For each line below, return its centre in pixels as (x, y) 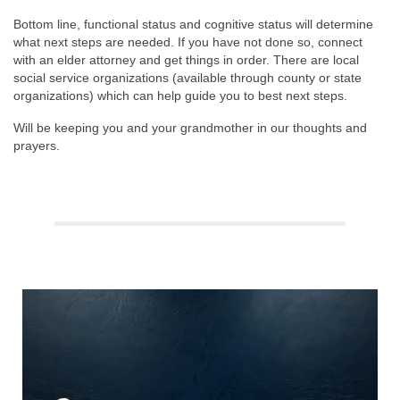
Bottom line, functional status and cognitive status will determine (193, 24)
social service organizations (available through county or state (187, 77)
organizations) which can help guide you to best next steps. (180, 95)
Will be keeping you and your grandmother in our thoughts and (190, 127)
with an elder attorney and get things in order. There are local (186, 59)
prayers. (37, 145)
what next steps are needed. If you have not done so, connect (188, 42)
